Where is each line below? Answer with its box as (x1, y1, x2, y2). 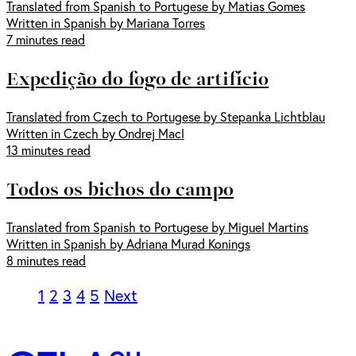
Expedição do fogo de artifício (6, 64, 269, 93)
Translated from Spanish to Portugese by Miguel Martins (6, 219, 308, 236)
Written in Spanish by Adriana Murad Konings (6, 235, 250, 253)
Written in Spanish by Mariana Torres (6, 14, 205, 32)
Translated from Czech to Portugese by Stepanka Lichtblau (6, 108, 325, 126)
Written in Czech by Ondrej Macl (6, 125, 184, 142)
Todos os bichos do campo (6, 174, 234, 203)
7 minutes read (6, 31, 85, 48)
